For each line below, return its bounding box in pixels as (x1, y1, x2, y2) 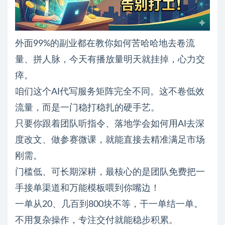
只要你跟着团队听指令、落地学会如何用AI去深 (15, 120, 204, 129)
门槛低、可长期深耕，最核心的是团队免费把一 (15, 168, 205, 177)
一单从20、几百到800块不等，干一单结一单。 (15, 200, 203, 209)
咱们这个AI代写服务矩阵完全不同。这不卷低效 (15, 87, 204, 97)
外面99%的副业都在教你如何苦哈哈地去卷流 (15, 39, 195, 49)
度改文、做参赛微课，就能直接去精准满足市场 (15, 136, 205, 145)
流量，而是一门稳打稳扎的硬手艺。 (15, 103, 160, 113)
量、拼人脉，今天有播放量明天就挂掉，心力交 (15, 55, 205, 65)
